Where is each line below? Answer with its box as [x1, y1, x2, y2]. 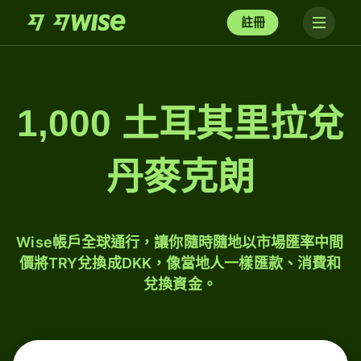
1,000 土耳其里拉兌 [17, 102, 344, 144]
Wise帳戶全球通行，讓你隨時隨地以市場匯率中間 [16, 234, 344, 251]
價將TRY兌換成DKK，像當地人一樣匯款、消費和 [19, 255, 342, 272]
